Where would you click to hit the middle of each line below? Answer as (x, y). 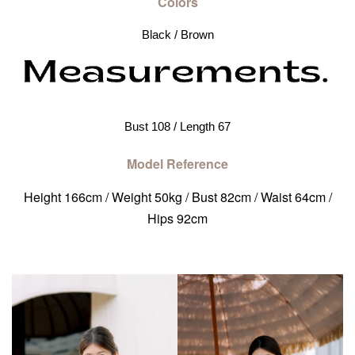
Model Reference (177, 164)
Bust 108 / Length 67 (177, 127)
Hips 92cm (177, 219)
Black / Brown (177, 35)
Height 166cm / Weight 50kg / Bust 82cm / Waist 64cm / (177, 197)
